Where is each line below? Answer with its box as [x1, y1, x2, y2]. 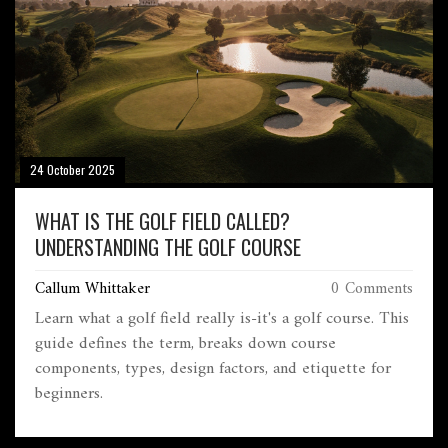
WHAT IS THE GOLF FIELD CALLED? [35, 206, 290, 237]
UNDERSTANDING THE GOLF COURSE [35, 232, 301, 263]
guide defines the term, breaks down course [35, 329, 336, 360]
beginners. [35, 379, 103, 410]
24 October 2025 [30, 161, 115, 179]
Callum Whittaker [35, 275, 150, 304]
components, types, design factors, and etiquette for [35, 354, 391, 385]
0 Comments [331, 275, 413, 304]
